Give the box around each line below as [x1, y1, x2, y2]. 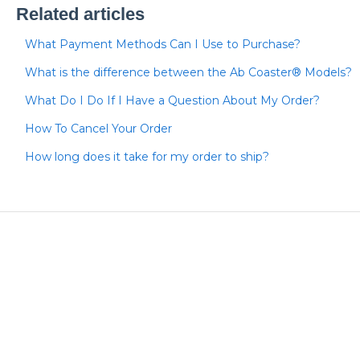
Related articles [15, 3, 145, 24]
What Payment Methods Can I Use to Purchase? [24, 36, 301, 51]
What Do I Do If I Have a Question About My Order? [24, 92, 320, 108]
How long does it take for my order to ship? [24, 149, 269, 164]
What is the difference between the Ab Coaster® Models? [24, 64, 352, 80]
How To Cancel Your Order [24, 121, 172, 136]
